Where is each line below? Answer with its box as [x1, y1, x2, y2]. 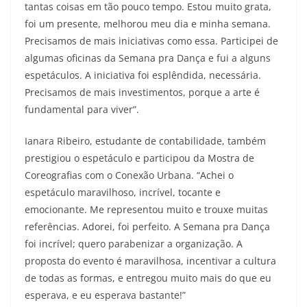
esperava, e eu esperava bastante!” [25, 288, 186, 302]
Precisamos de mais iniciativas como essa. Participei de [25, 34, 278, 47]
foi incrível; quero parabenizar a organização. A [25, 237, 243, 250]
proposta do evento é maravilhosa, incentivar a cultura [25, 254, 276, 267]
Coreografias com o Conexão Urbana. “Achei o [25, 169, 234, 182]
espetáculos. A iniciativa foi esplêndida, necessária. [25, 69, 261, 82]
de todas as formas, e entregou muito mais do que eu [25, 271, 271, 284]
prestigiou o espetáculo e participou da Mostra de [25, 151, 254, 164]
